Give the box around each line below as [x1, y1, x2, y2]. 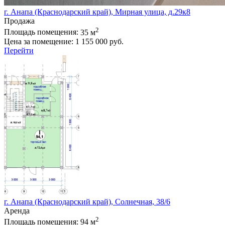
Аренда [4, 206, 30, 215]
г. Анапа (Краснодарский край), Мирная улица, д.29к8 [4, 8, 190, 17]
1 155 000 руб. [75, 37, 124, 46]
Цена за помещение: [4, 37, 75, 46]
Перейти [4, 46, 34, 55]
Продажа [4, 17, 35, 26]
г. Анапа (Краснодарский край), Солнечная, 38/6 [4, 197, 170, 206]
